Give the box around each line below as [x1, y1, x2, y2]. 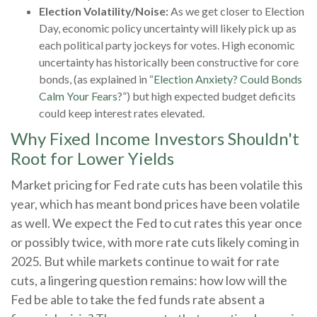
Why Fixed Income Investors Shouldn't [11, 128, 299, 149]
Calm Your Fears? [39, 89, 122, 103]
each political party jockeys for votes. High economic [39, 38, 295, 52]
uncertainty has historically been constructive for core [39, 55, 299, 69]
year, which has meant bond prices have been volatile [11, 196, 300, 212]
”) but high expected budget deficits [122, 89, 296, 103]
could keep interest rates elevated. [39, 106, 204, 120]
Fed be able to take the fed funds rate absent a [11, 292, 265, 308]
